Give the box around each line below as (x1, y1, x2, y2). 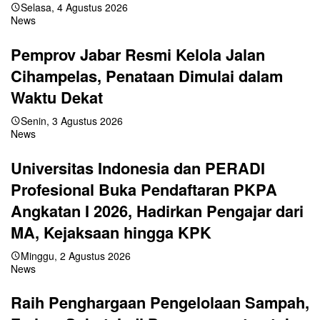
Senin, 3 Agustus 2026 (21, 113, 123, 128)
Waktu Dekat (11, 85, 103, 109)
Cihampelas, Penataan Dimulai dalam (11, 64, 283, 87)
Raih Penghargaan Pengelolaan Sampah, (11, 291, 309, 314)
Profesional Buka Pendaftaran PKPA (11, 177, 277, 201)
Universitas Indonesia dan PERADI (11, 156, 265, 179)
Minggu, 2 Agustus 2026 (21, 248, 131, 263)
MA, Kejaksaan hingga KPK (11, 220, 211, 244)
